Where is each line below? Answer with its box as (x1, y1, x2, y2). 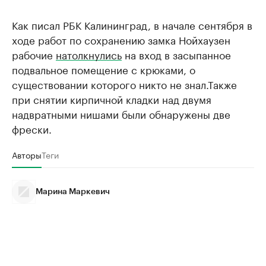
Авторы (12, 148, 42, 161)
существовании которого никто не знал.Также (12, 76, 237, 91)
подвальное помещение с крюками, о (12, 61, 195, 77)
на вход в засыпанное (122, 46, 231, 62)
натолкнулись (56, 46, 122, 62)
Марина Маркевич (36, 188, 110, 196)
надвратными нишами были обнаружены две (12, 106, 230, 121)
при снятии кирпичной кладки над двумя (12, 91, 211, 106)
